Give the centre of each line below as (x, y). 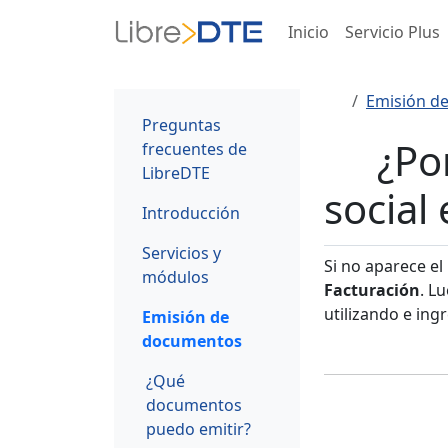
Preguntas (181, 124)
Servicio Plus (392, 32)
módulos (175, 276)
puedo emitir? (198, 428)
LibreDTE (176, 172)
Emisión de (185, 316)
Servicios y (181, 252)
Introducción (191, 212)
